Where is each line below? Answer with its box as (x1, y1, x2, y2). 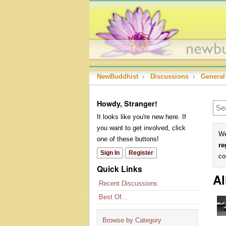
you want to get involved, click (97, 124, 186, 132)
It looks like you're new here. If (97, 113, 186, 121)
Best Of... (99, 193, 128, 201)
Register (129, 149, 153, 156)
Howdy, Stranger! (97, 98, 157, 108)
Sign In (100, 149, 120, 156)
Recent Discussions (99, 180, 157, 187)
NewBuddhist (97, 73, 138, 80)
